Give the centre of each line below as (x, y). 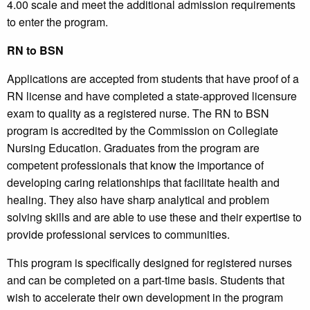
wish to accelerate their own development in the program (145, 298)
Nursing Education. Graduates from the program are (133, 148)
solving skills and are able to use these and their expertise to (154, 217)
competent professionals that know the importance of (135, 165)
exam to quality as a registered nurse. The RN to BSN (138, 113)
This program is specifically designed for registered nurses (149, 263)
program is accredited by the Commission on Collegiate (143, 131)
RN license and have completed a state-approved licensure (152, 96)
